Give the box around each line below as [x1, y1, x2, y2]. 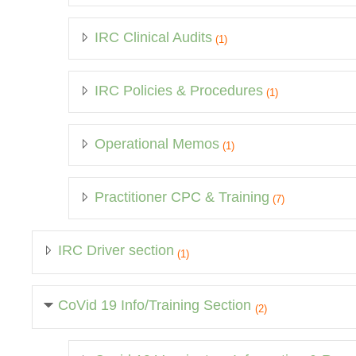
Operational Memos [95, 135, 219, 152]
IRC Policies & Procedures [95, 82, 263, 99]
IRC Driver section [58, 242, 174, 258]
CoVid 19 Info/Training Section [58, 296, 255, 313]
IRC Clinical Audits [95, 29, 212, 45]
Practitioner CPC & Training [95, 188, 269, 205]
